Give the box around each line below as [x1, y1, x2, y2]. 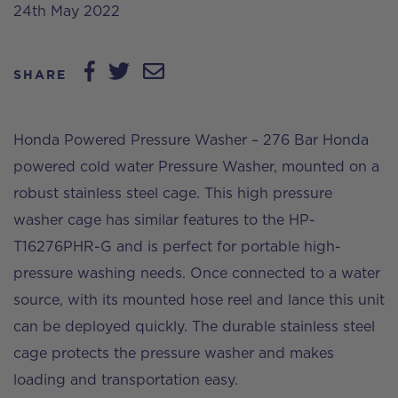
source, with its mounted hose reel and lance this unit [13, 292, 385, 307]
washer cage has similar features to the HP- [13, 212, 315, 227]
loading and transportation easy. [13, 372, 238, 387]
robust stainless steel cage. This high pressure [13, 186, 332, 201]
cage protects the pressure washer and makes [13, 346, 334, 361]
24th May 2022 [13, 4, 120, 19]
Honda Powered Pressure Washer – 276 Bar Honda [13, 132, 369, 147]
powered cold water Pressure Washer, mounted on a [13, 159, 379, 174]
